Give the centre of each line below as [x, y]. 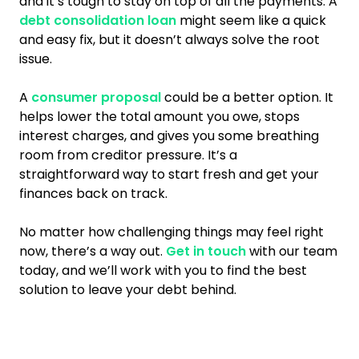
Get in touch [206, 251]
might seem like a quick [251, 20]
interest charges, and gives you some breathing [169, 136]
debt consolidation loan [98, 20]
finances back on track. [93, 194]
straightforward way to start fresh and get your [169, 174]
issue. [36, 59]
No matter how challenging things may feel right [171, 232]
